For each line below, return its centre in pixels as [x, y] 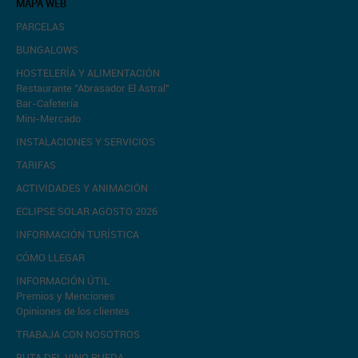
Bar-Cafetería [47, 103]
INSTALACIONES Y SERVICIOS [86, 141]
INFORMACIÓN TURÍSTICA [78, 234]
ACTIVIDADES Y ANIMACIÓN [82, 188]
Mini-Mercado [48, 118]
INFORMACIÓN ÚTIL [63, 280]
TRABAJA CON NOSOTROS [78, 334]
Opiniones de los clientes [73, 311]
